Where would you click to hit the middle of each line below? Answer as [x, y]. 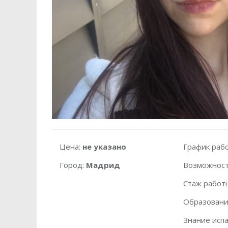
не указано [104, 147]
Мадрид [103, 165]
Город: [73, 165]
